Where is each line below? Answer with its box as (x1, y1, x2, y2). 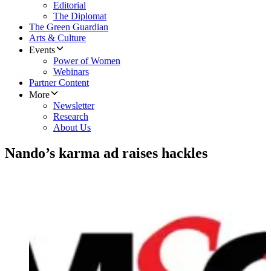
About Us (53, 122, 91, 133)
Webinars (53, 67, 89, 77)
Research (53, 111, 88, 122)
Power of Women (53, 56, 120, 67)
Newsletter (53, 100, 94, 111)
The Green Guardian (29, 22, 108, 33)
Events (29, 45, 55, 56)
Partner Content (29, 77, 89, 88)
